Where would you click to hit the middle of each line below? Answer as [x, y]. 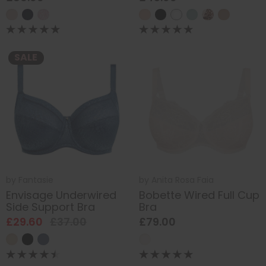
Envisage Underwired [61, 195]
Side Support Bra [50, 207]
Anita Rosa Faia [183, 180]
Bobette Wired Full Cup [199, 195]
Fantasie [36, 180]
